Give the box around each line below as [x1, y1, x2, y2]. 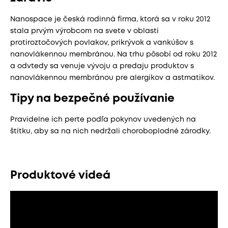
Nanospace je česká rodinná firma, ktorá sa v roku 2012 [10, 16, 210, 22]
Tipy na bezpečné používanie [10, 93, 175, 104]
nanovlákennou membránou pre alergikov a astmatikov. [10, 74, 215, 81]
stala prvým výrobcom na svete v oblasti [10, 27, 159, 34]
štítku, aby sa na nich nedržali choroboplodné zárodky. [10, 128, 211, 134]
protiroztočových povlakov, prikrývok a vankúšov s [10, 39, 193, 46]
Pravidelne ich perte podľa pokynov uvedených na [10, 116, 196, 123]
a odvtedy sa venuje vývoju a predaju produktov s [10, 63, 194, 69]
